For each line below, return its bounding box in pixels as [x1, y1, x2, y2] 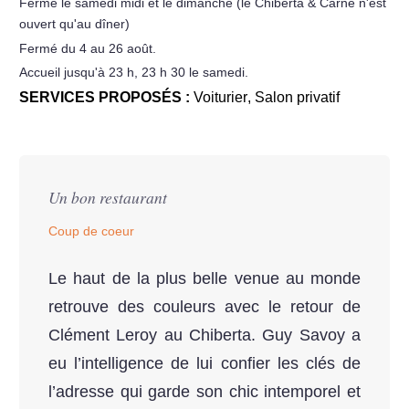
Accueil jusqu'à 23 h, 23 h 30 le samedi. [19, 64, 248, 79]
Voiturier [194, 89, 247, 105]
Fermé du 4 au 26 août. [19, 40, 156, 56]
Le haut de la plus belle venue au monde [48, 268, 361, 288]
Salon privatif [255, 89, 340, 105]
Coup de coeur [48, 223, 134, 238]
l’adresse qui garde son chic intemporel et [48, 382, 361, 401]
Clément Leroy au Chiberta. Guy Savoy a [48, 325, 361, 344]
